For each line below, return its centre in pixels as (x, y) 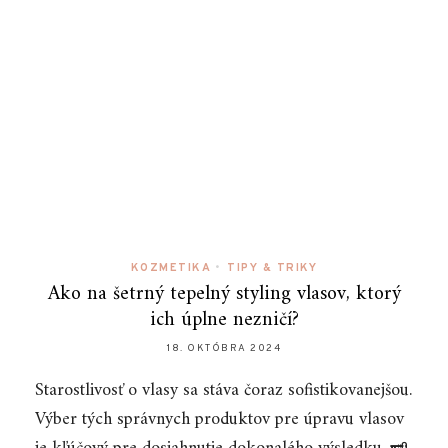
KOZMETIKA (171, 268)
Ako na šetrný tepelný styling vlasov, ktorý (224, 294)
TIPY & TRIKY (272, 268)
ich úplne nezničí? (224, 320)
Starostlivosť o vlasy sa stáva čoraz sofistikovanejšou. (223, 390)
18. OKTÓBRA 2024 (224, 348)
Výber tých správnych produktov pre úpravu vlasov (219, 419)
